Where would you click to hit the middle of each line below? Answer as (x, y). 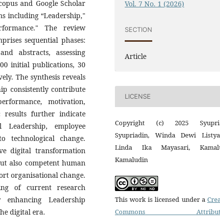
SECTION (139, 29)
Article (136, 56)
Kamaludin (131, 159)
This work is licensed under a (161, 199)
